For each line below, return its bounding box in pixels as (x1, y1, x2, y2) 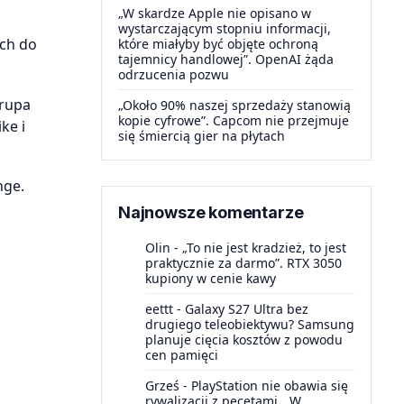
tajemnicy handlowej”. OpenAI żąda (118, 50, 334, 68)
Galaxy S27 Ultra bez (185, 300, 308, 317)
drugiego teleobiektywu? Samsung (145, 316, 354, 333)
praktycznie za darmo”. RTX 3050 (145, 254, 342, 271)
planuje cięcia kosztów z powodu (145, 331, 343, 348)
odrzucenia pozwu (118, 66, 229, 83)
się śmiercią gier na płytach (118, 127, 285, 144)
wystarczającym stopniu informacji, (118, 20, 331, 37)
